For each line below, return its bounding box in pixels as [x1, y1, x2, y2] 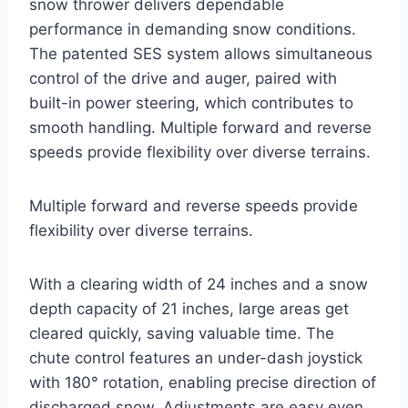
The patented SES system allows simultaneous [29, 44, 372, 63]
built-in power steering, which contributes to [29, 93, 353, 112]
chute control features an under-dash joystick [29, 348, 362, 367]
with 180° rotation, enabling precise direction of [29, 372, 376, 392]
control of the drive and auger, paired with [29, 68, 337, 87]
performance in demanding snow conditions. [29, 19, 356, 38]
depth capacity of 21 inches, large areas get [29, 299, 349, 318]
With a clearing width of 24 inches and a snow [29, 274, 368, 293]
